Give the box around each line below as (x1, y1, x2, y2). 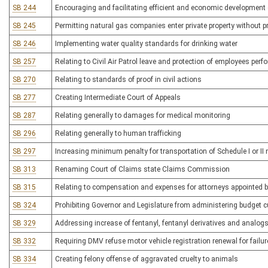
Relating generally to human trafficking (55, 129, 181, 138)
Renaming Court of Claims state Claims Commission (55, 165, 230, 173)
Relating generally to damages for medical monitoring (55, 111, 230, 120)
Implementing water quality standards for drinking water (55, 39, 237, 48)
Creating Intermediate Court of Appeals (55, 93, 181, 102)
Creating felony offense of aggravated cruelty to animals (55, 255, 238, 263)
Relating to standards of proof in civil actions (55, 75, 202, 84)
